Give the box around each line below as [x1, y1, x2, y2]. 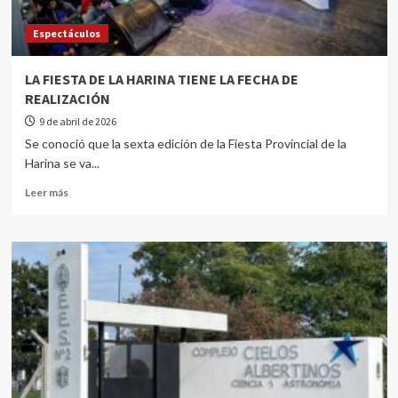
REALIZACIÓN [24, 90, 110, 107]
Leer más [24, 186, 68, 199]
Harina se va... [24, 155, 99, 171]
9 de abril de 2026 [38, 115, 116, 128]
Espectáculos [32, 27, 100, 40]
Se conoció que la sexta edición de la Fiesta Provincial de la [24, 136, 346, 151]
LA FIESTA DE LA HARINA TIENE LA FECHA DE [24, 70, 298, 88]
